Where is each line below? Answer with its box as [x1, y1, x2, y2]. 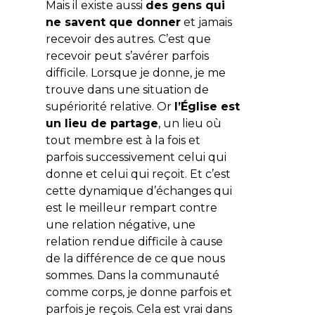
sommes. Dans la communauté [45, 268, 219, 282]
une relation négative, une [45, 217, 195, 231]
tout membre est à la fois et [45, 133, 200, 147]
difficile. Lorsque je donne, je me [45, 65, 226, 79]
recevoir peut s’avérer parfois [45, 49, 209, 63]
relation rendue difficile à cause [45, 234, 223, 248]
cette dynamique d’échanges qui [45, 184, 232, 198]
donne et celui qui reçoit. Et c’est [45, 167, 231, 181]
